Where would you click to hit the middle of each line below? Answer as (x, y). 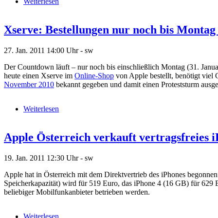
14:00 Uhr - (66, 51)
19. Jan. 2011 (25, 158)
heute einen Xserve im (39, 76)
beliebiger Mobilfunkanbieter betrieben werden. (77, 192)
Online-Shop (94, 76)
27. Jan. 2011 (25, 51)
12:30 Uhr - (66, 158)
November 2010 (29, 85)
